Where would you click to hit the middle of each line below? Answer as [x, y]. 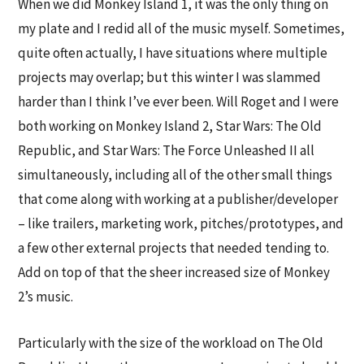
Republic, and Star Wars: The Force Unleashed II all [167, 150]
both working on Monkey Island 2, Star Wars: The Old [170, 126]
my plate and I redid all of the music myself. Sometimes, [182, 28]
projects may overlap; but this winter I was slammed [170, 77]
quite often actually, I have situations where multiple [173, 52]
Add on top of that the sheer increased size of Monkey [174, 272]
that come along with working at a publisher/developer [178, 199]
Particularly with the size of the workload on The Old [171, 342]
